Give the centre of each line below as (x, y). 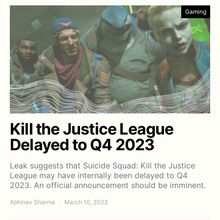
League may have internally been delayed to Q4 (99, 176)
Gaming (196, 12)
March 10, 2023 (86, 202)
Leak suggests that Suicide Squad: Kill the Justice (102, 166)
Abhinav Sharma (32, 202)
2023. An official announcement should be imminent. (108, 185)
